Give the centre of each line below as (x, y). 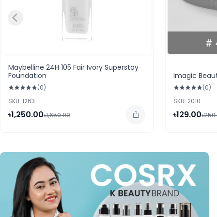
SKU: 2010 (187, 101)
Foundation (27, 76)
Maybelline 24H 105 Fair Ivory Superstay (73, 67)
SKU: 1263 (22, 101)
